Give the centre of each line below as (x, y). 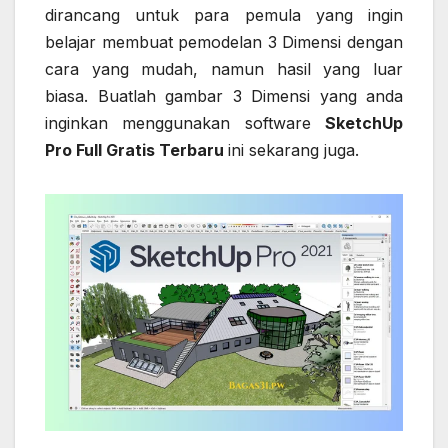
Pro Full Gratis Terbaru (136, 150)
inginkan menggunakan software (185, 123)
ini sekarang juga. (293, 150)
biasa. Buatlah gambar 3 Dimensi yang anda (224, 96)
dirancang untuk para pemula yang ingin (224, 15)
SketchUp (364, 123)
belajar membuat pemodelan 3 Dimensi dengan (224, 42)
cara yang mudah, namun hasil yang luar (224, 69)
